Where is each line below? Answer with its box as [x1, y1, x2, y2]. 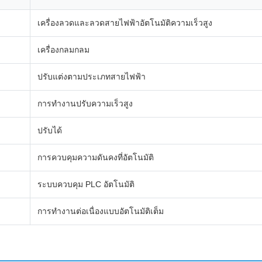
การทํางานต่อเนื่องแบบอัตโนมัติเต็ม [37, 206, 164, 216]
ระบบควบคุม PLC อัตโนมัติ [37, 180, 135, 189]
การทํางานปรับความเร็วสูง [37, 99, 133, 108]
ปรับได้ [37, 126, 62, 135]
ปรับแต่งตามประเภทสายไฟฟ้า [37, 72, 146, 81]
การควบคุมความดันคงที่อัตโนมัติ [37, 153, 154, 162]
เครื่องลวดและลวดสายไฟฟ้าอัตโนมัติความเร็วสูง [37, 18, 212, 27]
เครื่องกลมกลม [37, 45, 89, 54]
